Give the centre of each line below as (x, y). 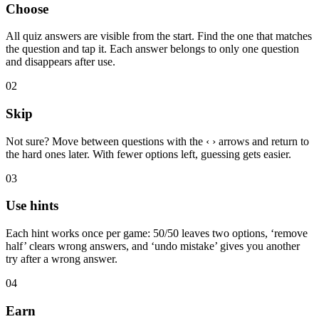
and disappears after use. (61, 62)
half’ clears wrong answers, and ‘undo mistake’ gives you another (153, 246)
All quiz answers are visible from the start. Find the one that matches (159, 36)
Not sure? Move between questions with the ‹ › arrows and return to (157, 141)
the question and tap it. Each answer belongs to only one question (152, 49)
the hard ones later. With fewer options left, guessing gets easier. (148, 154)
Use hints (32, 206)
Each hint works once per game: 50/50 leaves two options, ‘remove (157, 234)
